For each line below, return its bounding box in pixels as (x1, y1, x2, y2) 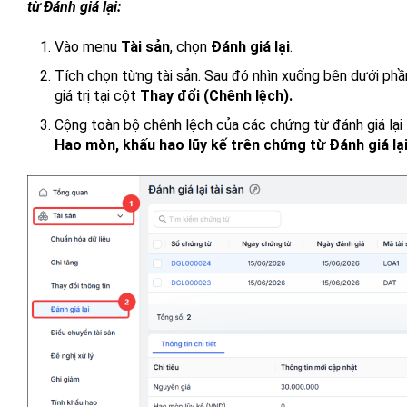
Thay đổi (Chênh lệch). (140, 87, 293, 104)
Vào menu (55, 38, 121, 55)
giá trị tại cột (55, 87, 140, 104)
